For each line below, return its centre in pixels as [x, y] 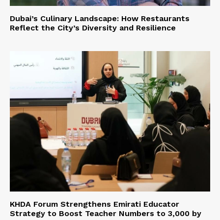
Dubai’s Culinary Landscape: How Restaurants [100, 18]
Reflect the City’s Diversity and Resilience [93, 27]
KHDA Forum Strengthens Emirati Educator [95, 204]
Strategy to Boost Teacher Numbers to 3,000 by [106, 213]
